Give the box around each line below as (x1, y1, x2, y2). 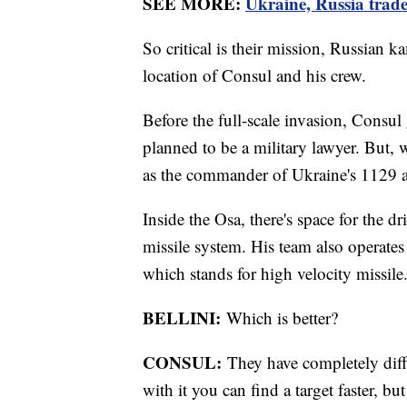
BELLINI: (143, 304, 221, 330)
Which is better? (221, 305, 338, 329)
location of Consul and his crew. (143, 63, 366, 86)
